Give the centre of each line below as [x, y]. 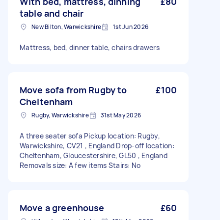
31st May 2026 [121, 115]
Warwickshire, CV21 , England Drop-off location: [97, 146]
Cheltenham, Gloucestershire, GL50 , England [94, 155]
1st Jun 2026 [131, 27]
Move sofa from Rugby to [73, 90]
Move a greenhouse [62, 208]
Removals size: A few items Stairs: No [80, 165]
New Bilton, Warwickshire [66, 27]
